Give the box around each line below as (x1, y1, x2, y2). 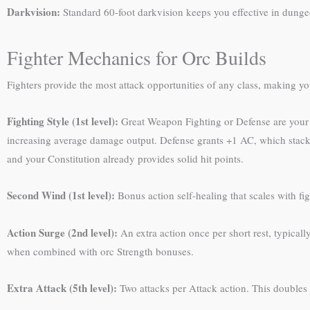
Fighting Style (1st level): (7, 113, 118, 129)
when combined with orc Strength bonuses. (7, 244, 194, 258)
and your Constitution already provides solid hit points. (7, 152, 244, 165)
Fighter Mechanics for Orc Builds (7, 44, 266, 71)
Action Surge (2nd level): (7, 224, 118, 240)
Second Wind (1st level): (7, 188, 115, 203)
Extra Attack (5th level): (7, 280, 117, 295)
